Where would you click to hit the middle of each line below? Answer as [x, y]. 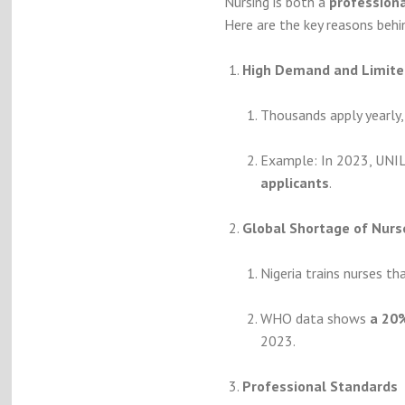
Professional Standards [320, 386]
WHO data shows [315, 318]
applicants [294, 183]
